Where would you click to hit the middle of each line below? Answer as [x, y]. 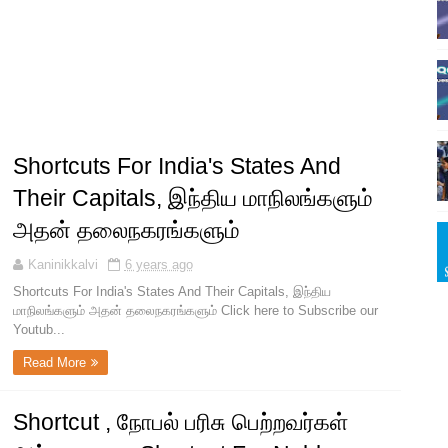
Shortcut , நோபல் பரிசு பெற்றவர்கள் [180, 422]
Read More [54, 363]
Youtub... [38, 330]
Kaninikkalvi [62, 265]
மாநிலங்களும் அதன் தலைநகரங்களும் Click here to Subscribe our [195, 311]
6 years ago [158, 265]
